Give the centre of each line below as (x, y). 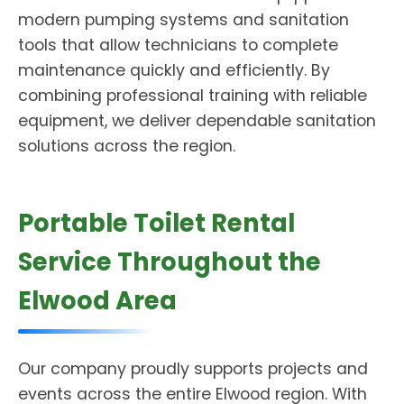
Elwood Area (97, 301)
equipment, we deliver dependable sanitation (197, 121)
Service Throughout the (170, 262)
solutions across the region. (127, 146)
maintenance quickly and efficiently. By (174, 70)
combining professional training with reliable (193, 96)
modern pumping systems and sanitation (184, 20)
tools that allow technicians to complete (178, 45)
